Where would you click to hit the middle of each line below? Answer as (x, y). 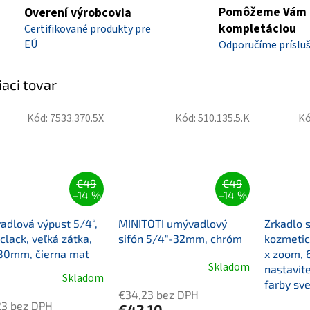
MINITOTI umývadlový (172, 224)
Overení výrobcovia (78, 13)
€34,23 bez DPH (158, 295)
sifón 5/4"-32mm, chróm (180, 239)
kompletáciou (257, 29)
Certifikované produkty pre (88, 29)
